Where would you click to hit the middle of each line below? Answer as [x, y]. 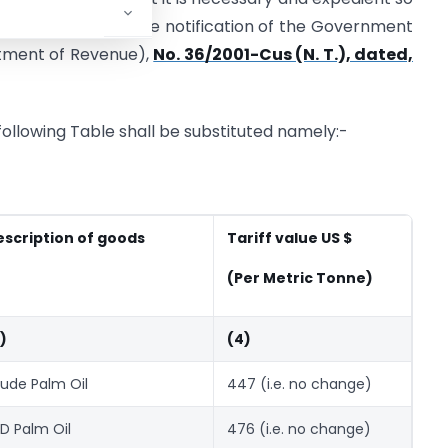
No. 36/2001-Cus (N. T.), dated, [283, 54]
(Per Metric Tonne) [300, 278]
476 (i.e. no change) [299, 429]
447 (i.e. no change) [299, 384]
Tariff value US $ [289, 238]
